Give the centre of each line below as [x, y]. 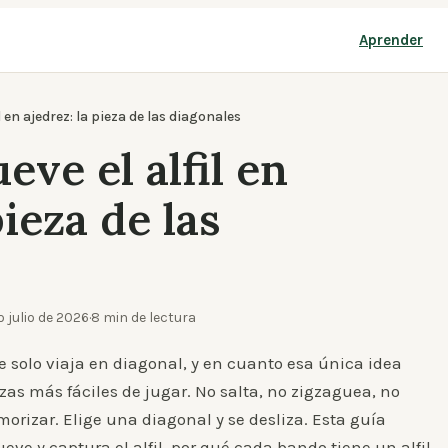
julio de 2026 [48, 317]
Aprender [391, 40]
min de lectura [149, 317]
